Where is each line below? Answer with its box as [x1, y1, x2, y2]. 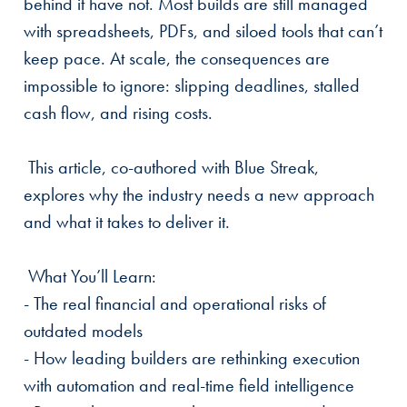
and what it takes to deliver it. [24, 209, 230, 233]
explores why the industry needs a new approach [24, 182, 374, 206]
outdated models [24, 318, 143, 342]
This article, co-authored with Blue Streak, [28, 154, 319, 179]
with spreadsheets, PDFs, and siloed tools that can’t [24, 18, 382, 43]
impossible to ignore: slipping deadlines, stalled [24, 73, 360, 97]
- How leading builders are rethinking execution [24, 345, 360, 370]
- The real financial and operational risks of [24, 291, 326, 315]
